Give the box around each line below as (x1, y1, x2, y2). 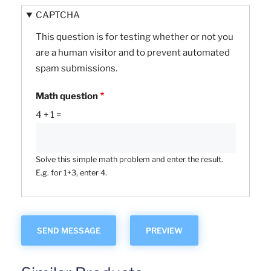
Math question (35, 91, 98, 102)
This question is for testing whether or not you (35, 31, 233, 43)
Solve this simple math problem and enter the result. (35, 155, 223, 165)
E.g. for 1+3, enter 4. (35, 168, 107, 178)
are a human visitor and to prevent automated (35, 47, 230, 59)
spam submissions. (35, 63, 117, 74)
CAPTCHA (36, 9, 80, 21)
